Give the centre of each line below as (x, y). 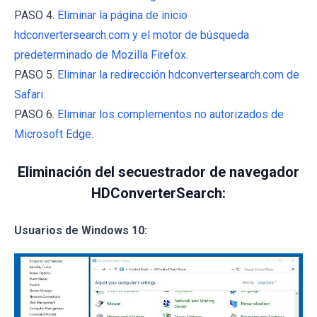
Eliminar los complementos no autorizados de (171, 115)
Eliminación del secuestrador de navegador (158, 172)
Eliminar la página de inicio (122, 16)
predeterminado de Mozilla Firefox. (101, 55)
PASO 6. (36, 115)
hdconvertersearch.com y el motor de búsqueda (132, 35)
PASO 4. (36, 16)
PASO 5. (36, 75)
